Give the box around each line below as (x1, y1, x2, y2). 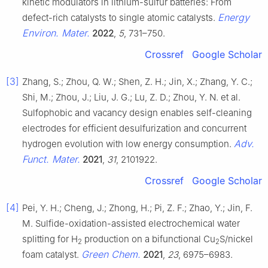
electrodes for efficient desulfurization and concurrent (22, 122, 246, 134)
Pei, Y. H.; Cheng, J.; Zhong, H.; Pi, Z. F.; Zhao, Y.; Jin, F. (22, 202, 252, 214)
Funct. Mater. (22, 153, 80, 165)
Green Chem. (81, 248, 141, 260)
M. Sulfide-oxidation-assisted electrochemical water (22, 217, 240, 229)
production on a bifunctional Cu (82, 233, 215, 245)
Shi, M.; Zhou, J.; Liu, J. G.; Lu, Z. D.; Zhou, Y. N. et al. (22, 91, 240, 103)
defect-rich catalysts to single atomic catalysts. (22, 11, 218, 23)
